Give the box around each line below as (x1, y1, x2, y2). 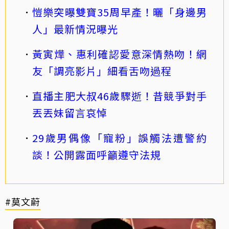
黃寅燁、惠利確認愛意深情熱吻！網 (32, 46, 207, 61)
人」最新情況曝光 (32, 21, 118, 36)
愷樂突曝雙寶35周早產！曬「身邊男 (32, 4, 207, 19)
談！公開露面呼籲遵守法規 (32, 147, 161, 162)
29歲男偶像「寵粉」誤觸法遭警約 (32, 130, 207, 145)
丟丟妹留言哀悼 (32, 105, 107, 120)
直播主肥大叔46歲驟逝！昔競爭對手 (32, 88, 207, 103)
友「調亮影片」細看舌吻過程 (32, 63, 172, 78)
